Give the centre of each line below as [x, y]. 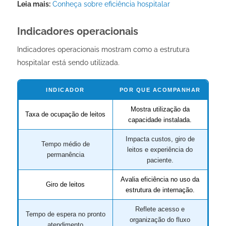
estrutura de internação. [160, 190]
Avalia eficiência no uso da [160, 179]
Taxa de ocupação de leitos [66, 114]
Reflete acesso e [160, 209]
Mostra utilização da [160, 109]
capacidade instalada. [160, 120]
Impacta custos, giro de [160, 139]
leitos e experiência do [160, 149]
